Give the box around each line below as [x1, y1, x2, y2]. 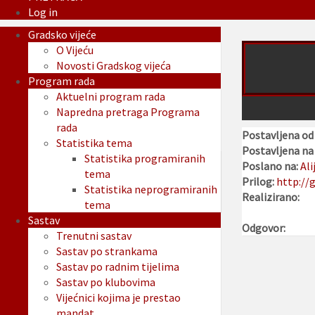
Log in [28, 5, 58, 20]
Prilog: [241, 174, 276, 189]
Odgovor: [241, 221, 285, 236]
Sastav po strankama [56, 244, 157, 259]
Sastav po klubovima [56, 275, 155, 290]
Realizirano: [241, 190, 300, 205]
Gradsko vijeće [28, 27, 96, 42]
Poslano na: [241, 159, 300, 174]
